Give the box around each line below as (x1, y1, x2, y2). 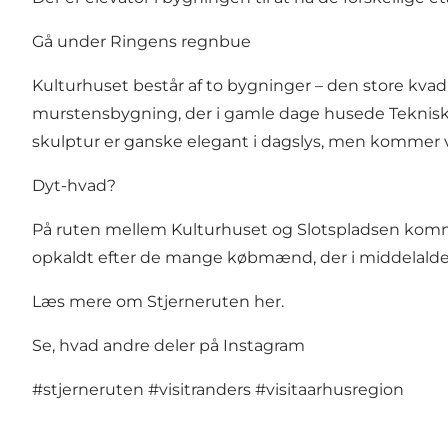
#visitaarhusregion (255, 380, 404, 400)
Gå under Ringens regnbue (32, 32, 251, 52)
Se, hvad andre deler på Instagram (32, 336, 305, 356)
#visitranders (148, 380, 251, 400)
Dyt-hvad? (32, 176, 116, 196)
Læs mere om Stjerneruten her (32, 292, 281, 312)
